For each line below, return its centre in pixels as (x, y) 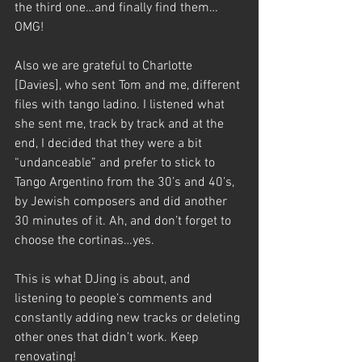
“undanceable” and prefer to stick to (116, 163)
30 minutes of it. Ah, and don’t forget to (124, 221)
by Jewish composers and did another (122, 202)
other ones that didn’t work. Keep (108, 337)
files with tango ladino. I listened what (121, 105)
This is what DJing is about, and (104, 279)
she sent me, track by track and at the (121, 124)
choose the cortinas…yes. (86, 240)
